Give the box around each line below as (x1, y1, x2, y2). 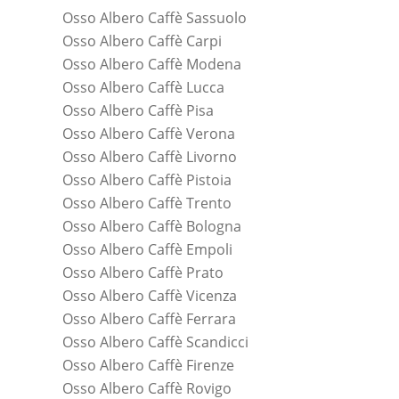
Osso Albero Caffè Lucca (62, 77, 224, 98)
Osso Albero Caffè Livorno (62, 147, 237, 167)
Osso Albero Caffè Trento (62, 193, 232, 214)
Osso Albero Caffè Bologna (62, 216, 241, 237)
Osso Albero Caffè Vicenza (62, 286, 237, 306)
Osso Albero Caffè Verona (62, 124, 235, 144)
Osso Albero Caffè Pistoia (62, 170, 232, 191)
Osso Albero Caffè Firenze (62, 355, 234, 376)
